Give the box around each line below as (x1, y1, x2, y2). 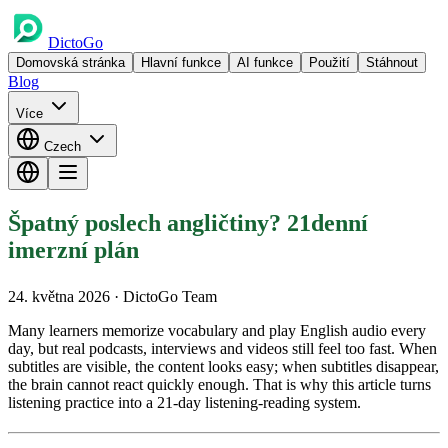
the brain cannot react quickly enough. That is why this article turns (8, 375, 431, 393)
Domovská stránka (16, 55, 125, 70)
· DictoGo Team (114, 287, 217, 305)
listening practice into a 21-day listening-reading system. (8, 393, 361, 411)
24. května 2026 (8, 287, 114, 305)
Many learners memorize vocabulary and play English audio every (8, 321, 426, 339)
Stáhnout (366, 55, 418, 70)
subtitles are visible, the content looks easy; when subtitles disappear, (8, 357, 439, 375)
